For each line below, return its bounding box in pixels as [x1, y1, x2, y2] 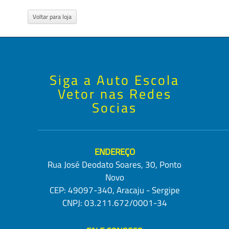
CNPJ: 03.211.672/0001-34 [62, 196, 167, 210]
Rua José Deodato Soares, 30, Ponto [48, 158, 181, 171]
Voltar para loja [33, 12, 72, 21]
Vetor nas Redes [57, 84, 172, 104]
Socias [92, 98, 137, 118]
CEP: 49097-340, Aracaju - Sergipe [49, 184, 180, 197]
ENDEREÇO [94, 145, 135, 158]
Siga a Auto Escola [50, 70, 179, 90]
